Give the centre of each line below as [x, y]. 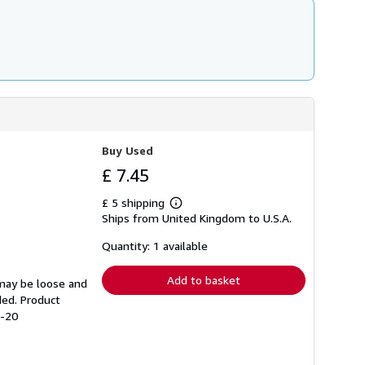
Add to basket [204, 280]
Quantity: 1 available [155, 246]
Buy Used [128, 151]
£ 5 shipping [135, 203]
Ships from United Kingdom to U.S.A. [197, 218]
